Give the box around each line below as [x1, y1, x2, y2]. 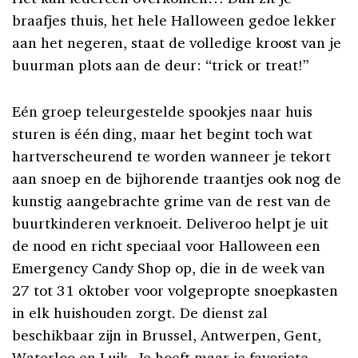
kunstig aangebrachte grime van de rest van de [12, 190, 332, 210]
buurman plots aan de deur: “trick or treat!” [12, 54, 310, 74]
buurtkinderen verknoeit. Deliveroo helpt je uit [12, 213, 329, 233]
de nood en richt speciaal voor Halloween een [12, 235, 321, 255]
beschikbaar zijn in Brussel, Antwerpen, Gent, [12, 324, 322, 344]
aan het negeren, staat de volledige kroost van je [12, 32, 342, 52]
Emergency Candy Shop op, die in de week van [12, 257, 326, 277]
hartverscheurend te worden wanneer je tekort [12, 145, 332, 165]
